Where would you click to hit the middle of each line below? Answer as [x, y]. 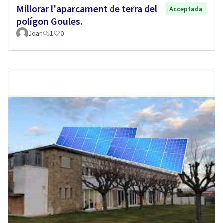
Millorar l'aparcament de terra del [87, 8]
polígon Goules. [50, 21]
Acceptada [186, 9]
